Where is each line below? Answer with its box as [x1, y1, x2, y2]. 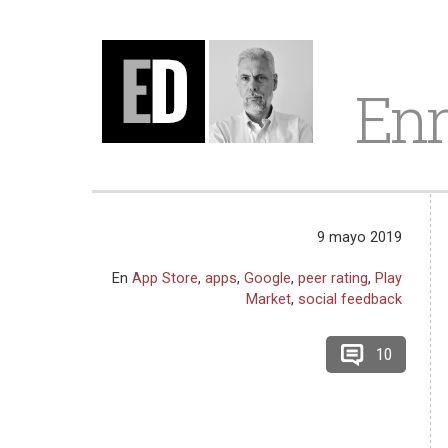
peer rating [298, 269, 369, 287]
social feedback [298, 290, 403, 308]
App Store [132, 269, 199, 287]
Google [244, 269, 292, 287]
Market [246, 290, 292, 308]
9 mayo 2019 [317, 228, 403, 246]
